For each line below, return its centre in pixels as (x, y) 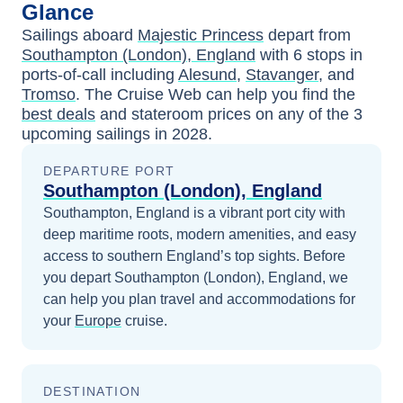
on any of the (304, 114)
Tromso (49, 94)
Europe (98, 321)
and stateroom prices (173, 114)
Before (324, 256)
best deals (58, 114)
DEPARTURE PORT (109, 171)
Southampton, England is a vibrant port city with (194, 213)
